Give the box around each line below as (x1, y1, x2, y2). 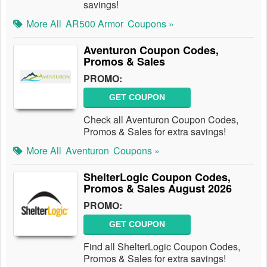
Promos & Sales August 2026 (83, 181, 232, 196)
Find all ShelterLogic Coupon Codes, (83, 240, 240, 253)
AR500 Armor (66, 17, 123, 30)
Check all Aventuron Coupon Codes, (83, 113, 238, 126)
